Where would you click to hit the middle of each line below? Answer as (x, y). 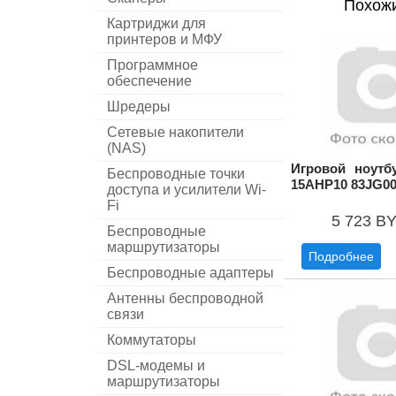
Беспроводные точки (176, 174)
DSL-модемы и (156, 366)
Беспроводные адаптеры (190, 273)
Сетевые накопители (175, 132)
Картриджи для (156, 23)
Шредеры (139, 107)
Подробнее (341, 256)
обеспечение (149, 81)
